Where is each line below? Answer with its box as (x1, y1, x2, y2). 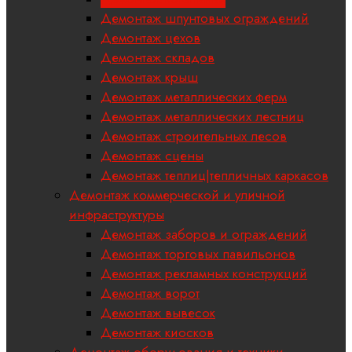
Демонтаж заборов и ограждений (101, 225, 307, 244)
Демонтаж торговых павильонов (101, 244, 295, 264)
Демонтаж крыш (101, 68, 198, 87)
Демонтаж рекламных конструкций (101, 264, 307, 284)
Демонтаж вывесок (101, 303, 215, 323)
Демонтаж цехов (101, 28, 200, 48)
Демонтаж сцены (101, 146, 203, 166)
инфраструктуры (69, 205, 164, 225)
